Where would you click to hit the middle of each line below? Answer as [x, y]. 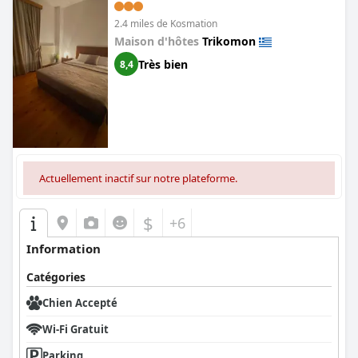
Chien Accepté [80, 303]
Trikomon [229, 41]
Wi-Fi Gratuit [76, 329]
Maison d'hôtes [158, 41]
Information [64, 249]
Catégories [56, 277]
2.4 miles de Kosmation [166, 24]
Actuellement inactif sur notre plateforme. [138, 178]
